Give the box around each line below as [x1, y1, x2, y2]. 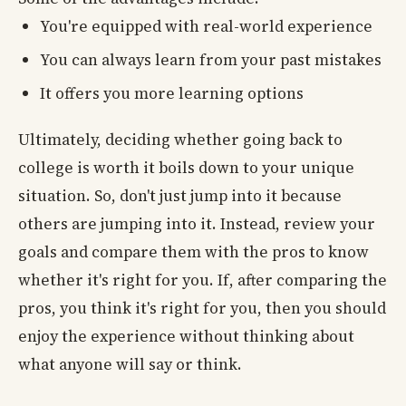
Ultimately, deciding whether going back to [18, 129, 343, 151]
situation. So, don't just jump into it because [18, 185, 342, 208]
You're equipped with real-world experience [40, 14, 372, 37]
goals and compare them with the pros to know [18, 241, 369, 264]
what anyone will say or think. [18, 353, 242, 376]
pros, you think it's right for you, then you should [18, 297, 386, 320]
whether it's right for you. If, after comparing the [18, 269, 387, 292]
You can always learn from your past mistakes [40, 49, 382, 72]
